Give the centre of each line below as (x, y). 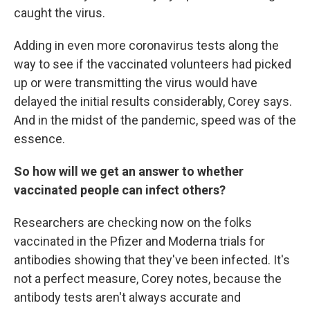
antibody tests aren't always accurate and (127, 297)
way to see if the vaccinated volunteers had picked (153, 64)
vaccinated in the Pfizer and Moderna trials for (139, 241)
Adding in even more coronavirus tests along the (146, 45)
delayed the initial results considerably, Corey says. (153, 101)
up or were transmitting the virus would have (136, 83)
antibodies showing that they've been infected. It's (152, 260)
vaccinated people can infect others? (120, 190)
